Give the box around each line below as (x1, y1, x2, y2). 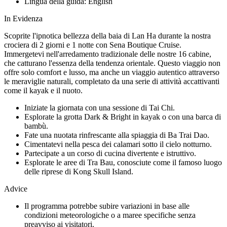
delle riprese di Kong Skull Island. (24, 167, 133, 176)
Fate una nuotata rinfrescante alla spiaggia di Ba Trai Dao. (24, 130, 209, 139)
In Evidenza (4, 14, 43, 23)
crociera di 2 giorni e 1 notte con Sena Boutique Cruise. (4, 40, 181, 49)
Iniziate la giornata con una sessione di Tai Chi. (24, 103, 175, 112)
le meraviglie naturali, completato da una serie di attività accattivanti (4, 77, 219, 86)
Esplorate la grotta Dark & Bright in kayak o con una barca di (24, 112, 221, 121)
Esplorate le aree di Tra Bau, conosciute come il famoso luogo (24, 158, 222, 167)
